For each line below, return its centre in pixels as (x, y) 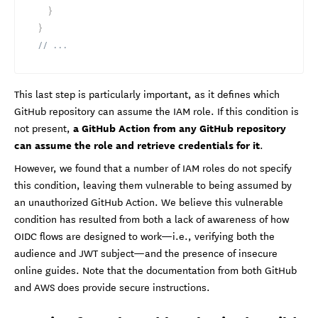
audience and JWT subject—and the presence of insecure (146, 252)
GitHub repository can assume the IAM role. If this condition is (157, 110)
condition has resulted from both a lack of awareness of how (152, 218)
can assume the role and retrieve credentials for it (137, 144)
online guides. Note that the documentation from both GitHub (155, 269)
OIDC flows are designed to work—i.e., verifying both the (144, 235)
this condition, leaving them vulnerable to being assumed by (153, 184)
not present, (44, 127)
